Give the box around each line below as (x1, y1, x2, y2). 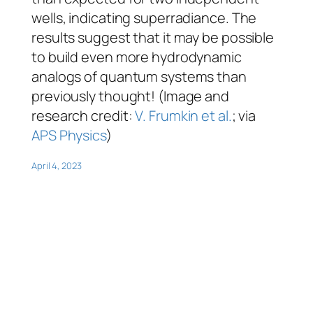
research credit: (31, 105, 136, 125)
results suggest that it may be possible (31, 27, 275, 47)
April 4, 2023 (31, 159, 82, 172)
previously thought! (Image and (31, 86, 229, 105)
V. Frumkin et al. (135, 105, 232, 125)
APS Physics (31, 125, 106, 145)
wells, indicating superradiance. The (31, 8, 257, 27)
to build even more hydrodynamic (31, 47, 242, 66)
